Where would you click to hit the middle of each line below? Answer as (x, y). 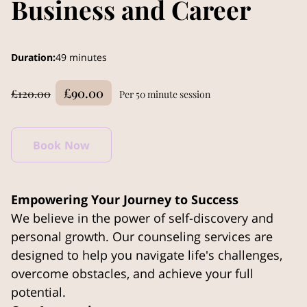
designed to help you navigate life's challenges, (147, 254)
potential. (38, 291)
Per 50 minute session (165, 95)
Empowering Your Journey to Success (125, 199)
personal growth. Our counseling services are (142, 236)
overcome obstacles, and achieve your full (132, 273)
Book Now (61, 145)
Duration (32, 58)
